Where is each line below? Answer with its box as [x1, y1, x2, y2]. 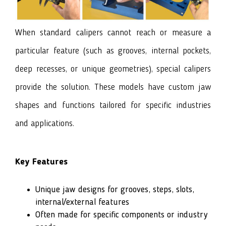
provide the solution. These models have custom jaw [15, 83, 211, 92]
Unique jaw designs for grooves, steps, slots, [35, 185, 194, 195]
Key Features [15, 157, 68, 167]
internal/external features [35, 198, 129, 207]
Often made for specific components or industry [35, 210, 207, 220]
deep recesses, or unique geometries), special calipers [15, 65, 211, 74]
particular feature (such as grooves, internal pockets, [15, 46, 211, 56]
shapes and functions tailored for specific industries [15, 101, 211, 110]
